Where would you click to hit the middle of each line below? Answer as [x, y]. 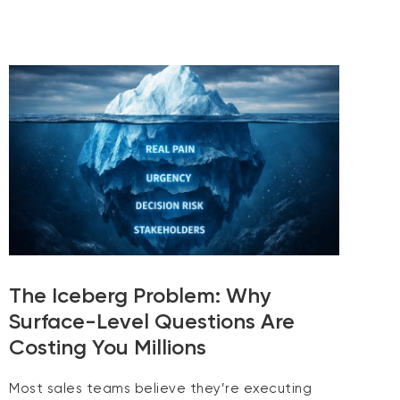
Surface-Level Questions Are [152, 321]
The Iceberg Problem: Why [140, 295]
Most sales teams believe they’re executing [160, 388]
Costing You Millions [108, 346]
